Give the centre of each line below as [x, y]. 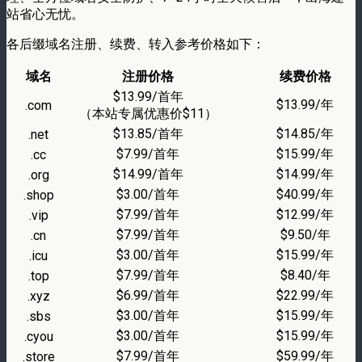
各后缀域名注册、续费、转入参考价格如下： [136, 44]
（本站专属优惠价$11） [148, 113]
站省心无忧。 [45, 14]
